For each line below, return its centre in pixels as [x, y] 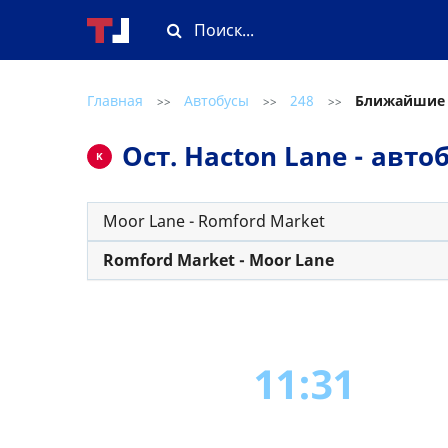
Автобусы [216, 100]
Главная [115, 100]
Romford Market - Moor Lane [218, 260]
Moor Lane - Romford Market [214, 221]
